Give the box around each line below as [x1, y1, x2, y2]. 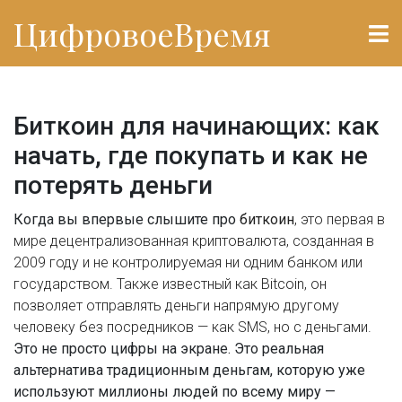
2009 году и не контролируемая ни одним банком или [13, 254, 363, 271]
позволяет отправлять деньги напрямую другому [13, 297, 339, 314]
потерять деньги [13, 170, 213, 200]
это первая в [301, 211, 385, 228]
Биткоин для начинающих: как [13, 111, 380, 141]
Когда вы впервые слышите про [13, 211, 240, 228]
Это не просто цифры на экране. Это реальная [13, 340, 324, 357]
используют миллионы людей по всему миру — [13, 383, 336, 400]
